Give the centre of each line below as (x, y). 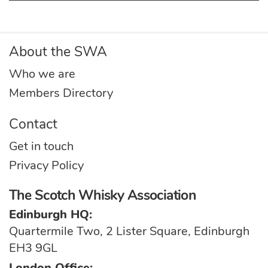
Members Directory (61, 93)
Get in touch (41, 146)
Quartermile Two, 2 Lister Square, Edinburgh (129, 231)
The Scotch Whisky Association (103, 195)
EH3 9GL (33, 248)
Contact (33, 124)
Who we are (42, 74)
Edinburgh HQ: (51, 214)
